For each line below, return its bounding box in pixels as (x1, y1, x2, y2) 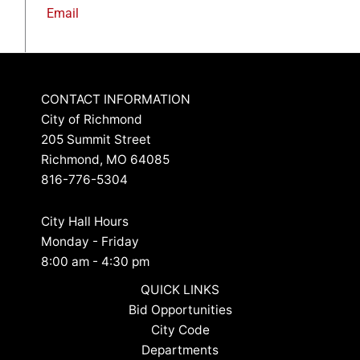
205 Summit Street (40, 132, 151, 148)
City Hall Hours (40, 214, 129, 230)
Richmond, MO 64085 (40, 152, 170, 168)
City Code (150, 322, 210, 338)
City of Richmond (40, 112, 142, 128)
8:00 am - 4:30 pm (40, 254, 149, 270)
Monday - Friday (40, 234, 139, 250)
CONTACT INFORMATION (40, 92, 190, 108)
